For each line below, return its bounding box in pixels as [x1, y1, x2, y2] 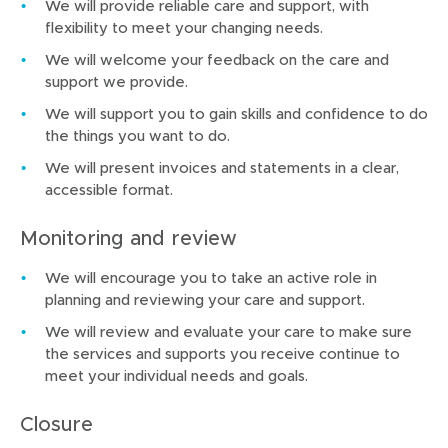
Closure [20, 412, 93, 435]
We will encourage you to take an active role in [45, 268, 377, 286]
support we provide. [45, 72, 188, 90]
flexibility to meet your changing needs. [45, 18, 323, 36]
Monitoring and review [20, 226, 237, 249]
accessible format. [45, 180, 173, 198]
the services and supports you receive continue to [45, 344, 400, 362]
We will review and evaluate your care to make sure [45, 322, 412, 340]
